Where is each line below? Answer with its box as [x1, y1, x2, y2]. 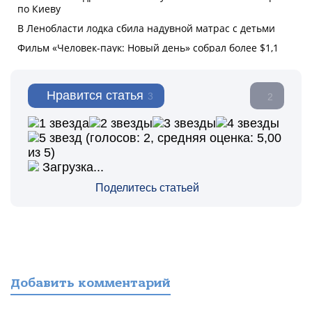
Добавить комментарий [10, 276, 171, 290]
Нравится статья [47, 88, 143, 102]
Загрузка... [39, 160, 104, 174]
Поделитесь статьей [95, 182, 199, 194]
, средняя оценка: [150, 131, 257, 145]
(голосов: [82, 131, 143, 145]
